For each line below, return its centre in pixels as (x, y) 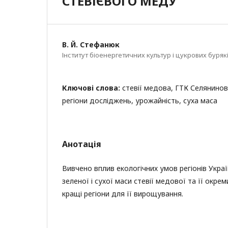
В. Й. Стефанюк (91, 45)
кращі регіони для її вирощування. (123, 194)
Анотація (82, 144)
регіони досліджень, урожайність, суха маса (140, 101)
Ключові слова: (92, 88)
